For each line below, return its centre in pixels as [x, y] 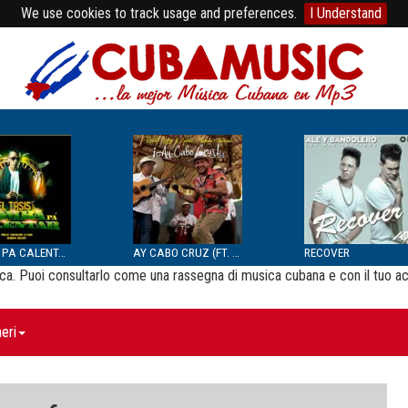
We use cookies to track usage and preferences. [159, 13]
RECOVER [327, 252]
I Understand [346, 13]
